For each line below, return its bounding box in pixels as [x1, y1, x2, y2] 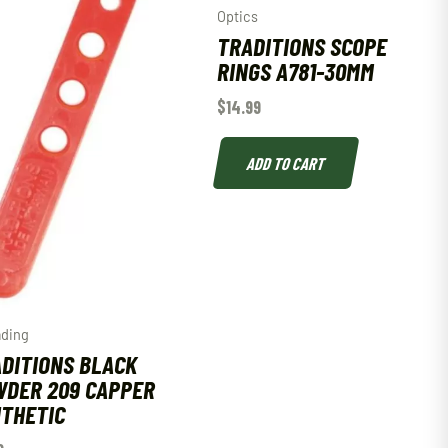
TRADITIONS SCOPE [216, 30, 387, 62]
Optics [216, 8, 258, 26]
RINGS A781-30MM [216, 55, 374, 87]
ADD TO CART [244, 152, 327, 173]
